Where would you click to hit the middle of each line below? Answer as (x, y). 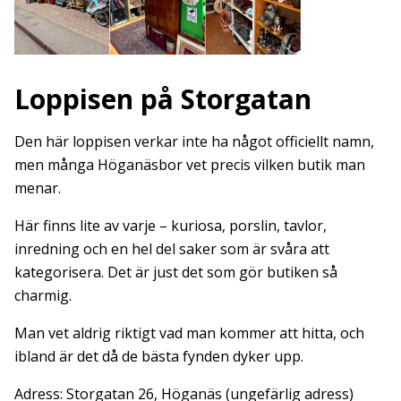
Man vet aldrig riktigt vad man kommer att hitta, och (189, 333)
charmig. (43, 295)
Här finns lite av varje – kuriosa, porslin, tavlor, (171, 225)
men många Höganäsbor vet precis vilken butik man (190, 164)
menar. (38, 188)
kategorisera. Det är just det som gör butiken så (176, 272)
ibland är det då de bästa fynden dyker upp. (159, 356)
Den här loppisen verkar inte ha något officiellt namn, (194, 141)
